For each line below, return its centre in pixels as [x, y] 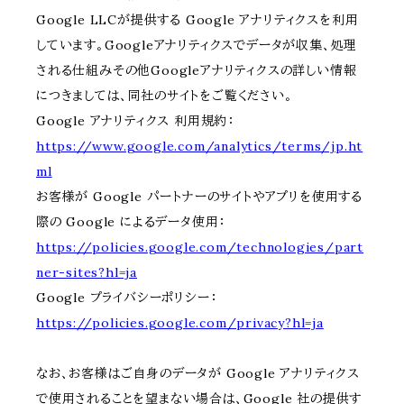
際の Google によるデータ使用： [131, 222]
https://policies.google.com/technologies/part [200, 248]
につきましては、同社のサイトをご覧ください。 [165, 96]
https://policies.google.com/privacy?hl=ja [180, 323]
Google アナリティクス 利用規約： [136, 121]
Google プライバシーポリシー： [127, 298]
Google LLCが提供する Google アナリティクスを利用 [197, 20]
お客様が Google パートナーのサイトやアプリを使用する [199, 197]
